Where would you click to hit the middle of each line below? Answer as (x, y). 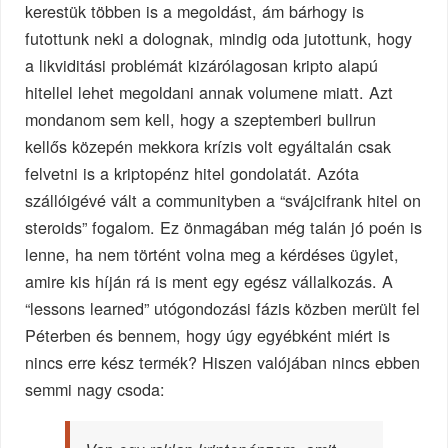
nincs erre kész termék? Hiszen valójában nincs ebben (223, 361)
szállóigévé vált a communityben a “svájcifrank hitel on (223, 199)
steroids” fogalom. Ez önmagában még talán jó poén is (224, 226)
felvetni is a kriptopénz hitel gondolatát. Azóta (192, 172)
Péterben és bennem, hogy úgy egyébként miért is (208, 334)
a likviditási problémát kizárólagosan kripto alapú (202, 64)
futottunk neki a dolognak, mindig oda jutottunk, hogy (219, 37)
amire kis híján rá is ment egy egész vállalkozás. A (209, 280)
